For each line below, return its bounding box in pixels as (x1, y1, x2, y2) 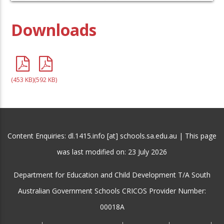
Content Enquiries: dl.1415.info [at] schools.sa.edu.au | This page (7, 131, 216, 141)
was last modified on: (57, 147, 128, 157)
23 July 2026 (128, 147, 167, 157)
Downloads (11, 19, 97, 41)
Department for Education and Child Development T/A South (13, 170, 210, 180)
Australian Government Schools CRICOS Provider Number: (18, 186, 206, 196)
